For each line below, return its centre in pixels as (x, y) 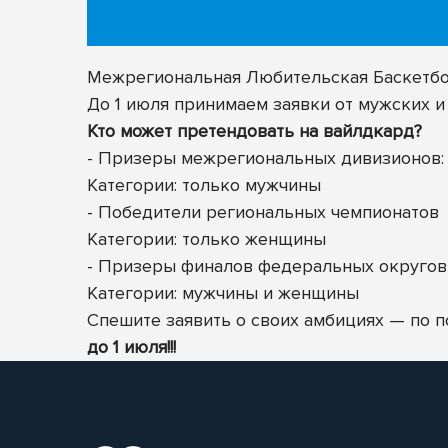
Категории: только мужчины (204, 185)
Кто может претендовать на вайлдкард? (254, 131)
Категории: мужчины (172, 293)
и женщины (308, 293)
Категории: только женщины (206, 239)
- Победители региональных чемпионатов (263, 212)
